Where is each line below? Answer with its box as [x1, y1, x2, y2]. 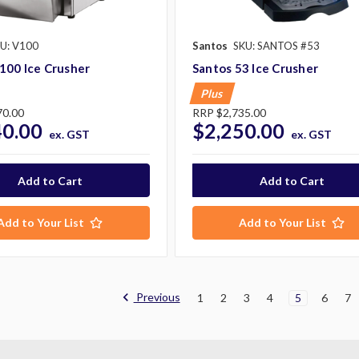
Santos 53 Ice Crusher [192, 61, 319, 76]
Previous [133, 289, 180, 304]
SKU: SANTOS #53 [232, 39, 320, 53]
